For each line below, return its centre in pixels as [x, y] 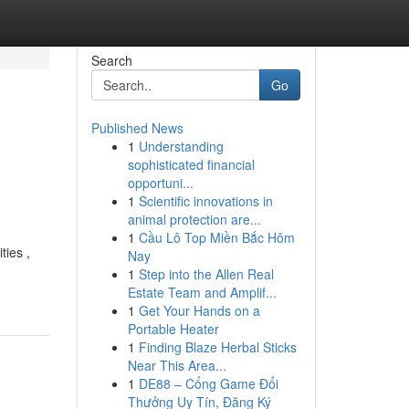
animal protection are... [194, 219]
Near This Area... [177, 365]
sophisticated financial [191, 164]
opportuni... [160, 183]
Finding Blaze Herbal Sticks [217, 347]
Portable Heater [173, 329]
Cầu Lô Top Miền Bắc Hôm [216, 237]
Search [111, 60]
